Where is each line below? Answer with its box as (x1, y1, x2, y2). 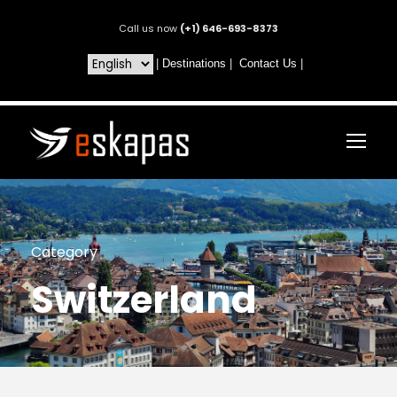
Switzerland (31, 273, 257, 326)
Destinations (161, 57, 226, 70)
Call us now (119, 21, 180, 35)
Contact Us (238, 57, 297, 70)
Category (31, 241, 97, 262)
